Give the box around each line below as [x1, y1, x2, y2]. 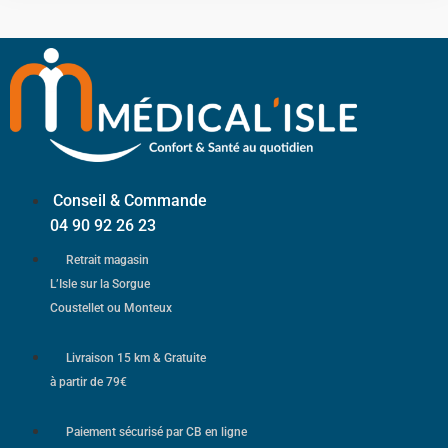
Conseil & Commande [53, 191, 207, 211]
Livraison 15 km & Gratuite [66, 351, 206, 366]
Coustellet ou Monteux [50, 301, 172, 316]
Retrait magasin [66, 253, 149, 268]
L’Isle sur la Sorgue [50, 277, 150, 292]
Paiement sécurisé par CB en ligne [66, 425, 247, 440]
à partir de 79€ [50, 375, 127, 390]
